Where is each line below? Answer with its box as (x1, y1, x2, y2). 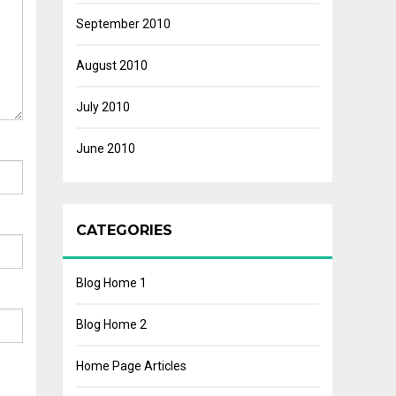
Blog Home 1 (76, 276, 147, 290)
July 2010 (76, 100, 130, 114)
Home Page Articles (76, 359, 187, 373)
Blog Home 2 (76, 317, 147, 331)
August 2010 (76, 58, 148, 72)
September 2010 (76, 17, 171, 31)
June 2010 (76, 141, 135, 156)
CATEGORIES (76, 222, 172, 239)
